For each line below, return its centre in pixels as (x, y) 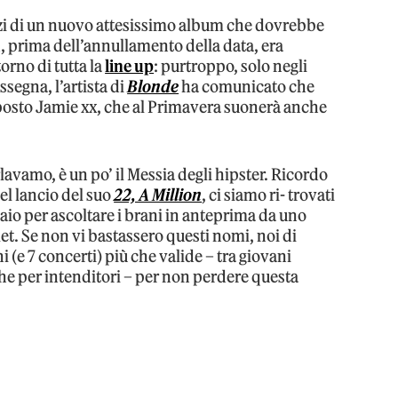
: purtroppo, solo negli (231, 66)
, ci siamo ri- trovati (269, 195)
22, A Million (158, 195)
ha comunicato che (247, 87)
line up (130, 66)
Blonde (153, 87)
